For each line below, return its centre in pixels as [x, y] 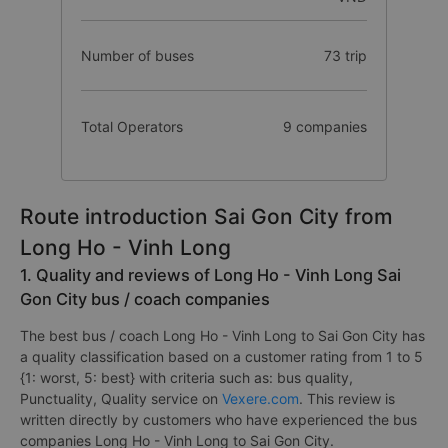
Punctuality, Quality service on [121, 398]
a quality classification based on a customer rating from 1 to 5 [221, 356]
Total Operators [132, 126]
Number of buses [137, 55]
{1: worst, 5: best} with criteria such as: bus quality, [186, 377]
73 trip [345, 55]
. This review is [347, 398]
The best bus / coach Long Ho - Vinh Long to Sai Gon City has [222, 335]
